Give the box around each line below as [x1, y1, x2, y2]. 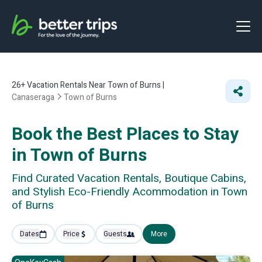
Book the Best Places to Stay [12, 122, 239, 147]
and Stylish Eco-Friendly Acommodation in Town [12, 184, 247, 200]
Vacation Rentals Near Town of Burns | [25, 79, 164, 91]
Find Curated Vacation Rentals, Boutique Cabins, [12, 170, 246, 187]
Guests [104, 229, 127, 239]
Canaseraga [12, 91, 54, 104]
